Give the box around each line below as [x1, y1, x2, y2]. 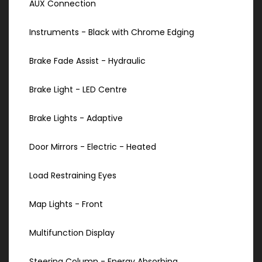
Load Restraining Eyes [29, 170, 116, 182]
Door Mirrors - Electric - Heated [29, 141, 156, 153]
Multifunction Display [29, 227, 115, 239]
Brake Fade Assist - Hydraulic [29, 55, 146, 67]
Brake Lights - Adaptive [29, 112, 123, 125]
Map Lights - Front [29, 198, 103, 211]
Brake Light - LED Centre [29, 84, 127, 96]
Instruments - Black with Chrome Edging [29, 26, 194, 39]
